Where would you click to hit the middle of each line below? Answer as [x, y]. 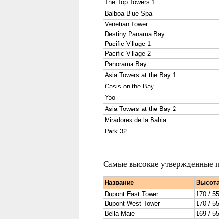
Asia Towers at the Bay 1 [140, 75]
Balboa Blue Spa [128, 13]
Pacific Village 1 [128, 44]
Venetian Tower [126, 24]
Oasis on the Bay [129, 86]
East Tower [142, 194]
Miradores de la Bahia [135, 120]
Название [119, 183]
